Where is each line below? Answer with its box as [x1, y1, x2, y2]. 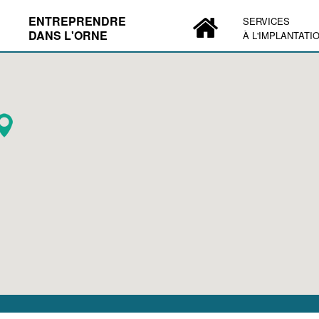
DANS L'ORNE [28, 27, 108, 43]
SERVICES [243, 14, 290, 28]
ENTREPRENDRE [28, 13, 126, 29]
